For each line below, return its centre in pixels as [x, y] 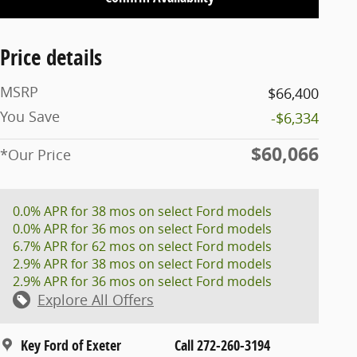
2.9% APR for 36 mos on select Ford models [142, 281]
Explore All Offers [96, 299]
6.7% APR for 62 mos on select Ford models [142, 246]
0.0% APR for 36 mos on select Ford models [142, 228]
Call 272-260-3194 [222, 345]
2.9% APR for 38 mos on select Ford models [142, 263]
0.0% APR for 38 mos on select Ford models [142, 211]
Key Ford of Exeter [71, 345]
